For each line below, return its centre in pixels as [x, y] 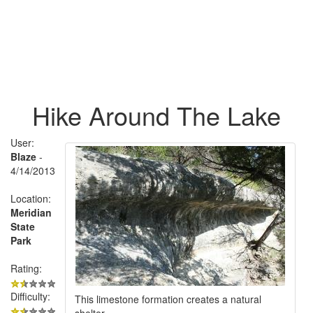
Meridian [31, 212]
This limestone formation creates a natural [168, 299]
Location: [31, 198]
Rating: [26, 268]
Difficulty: [30, 296]
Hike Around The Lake [156, 115]
